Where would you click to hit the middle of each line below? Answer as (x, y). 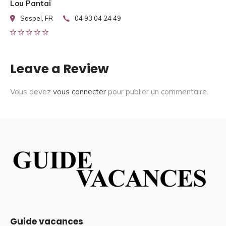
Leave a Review (60, 69)
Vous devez (32, 92)
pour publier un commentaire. (157, 92)
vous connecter (79, 92)
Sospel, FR (37, 18)
